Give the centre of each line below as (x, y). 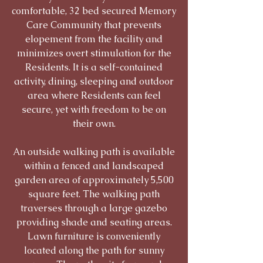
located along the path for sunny (94, 250)
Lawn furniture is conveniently (94, 236)
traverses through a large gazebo (94, 208)
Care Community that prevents (94, 25)
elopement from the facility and (94, 39)
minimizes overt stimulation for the (94, 53)
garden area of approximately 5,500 (94, 180)
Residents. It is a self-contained (94, 67)
